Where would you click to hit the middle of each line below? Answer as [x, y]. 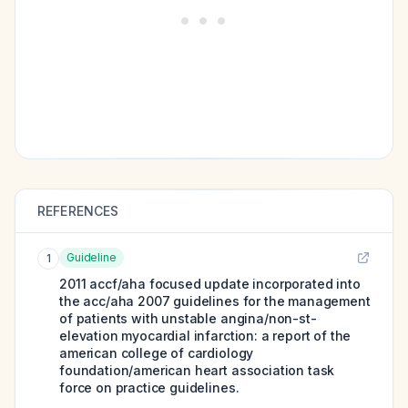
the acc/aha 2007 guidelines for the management [215, 301]
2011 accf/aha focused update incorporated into [210, 284]
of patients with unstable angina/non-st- [188, 318]
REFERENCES [78, 211]
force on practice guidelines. [149, 388]
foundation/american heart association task [197, 370]
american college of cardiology [157, 353]
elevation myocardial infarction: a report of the [205, 336]
